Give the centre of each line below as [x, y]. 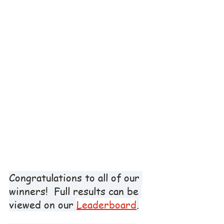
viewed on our [43, 205]
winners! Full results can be [75, 191]
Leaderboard [106, 205]
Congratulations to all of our [76, 178]
